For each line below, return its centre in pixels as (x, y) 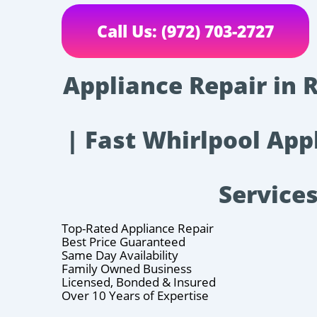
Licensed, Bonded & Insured (139, 282)
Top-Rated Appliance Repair (138, 228)
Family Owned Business (127, 268)
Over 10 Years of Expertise (135, 295)
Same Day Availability (120, 255)
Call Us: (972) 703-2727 (185, 31)
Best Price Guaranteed (123, 241)
